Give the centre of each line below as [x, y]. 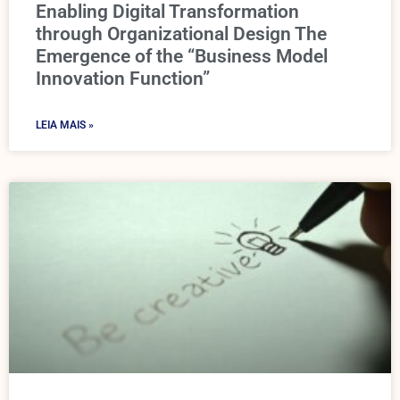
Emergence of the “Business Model [182, 56]
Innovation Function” [123, 79]
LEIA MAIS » [65, 125]
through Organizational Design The [181, 34]
